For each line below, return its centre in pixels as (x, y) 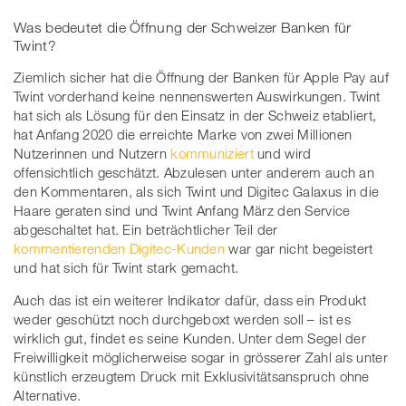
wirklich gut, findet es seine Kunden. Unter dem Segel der (190, 338)
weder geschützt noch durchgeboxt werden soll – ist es (182, 319)
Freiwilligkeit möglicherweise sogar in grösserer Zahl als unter (201, 357)
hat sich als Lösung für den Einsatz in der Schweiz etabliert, (195, 115)
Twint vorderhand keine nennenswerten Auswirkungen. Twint (197, 96)
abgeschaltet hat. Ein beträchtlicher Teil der (146, 229)
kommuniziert (212, 153)
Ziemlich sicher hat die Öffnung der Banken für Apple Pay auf (201, 77)
